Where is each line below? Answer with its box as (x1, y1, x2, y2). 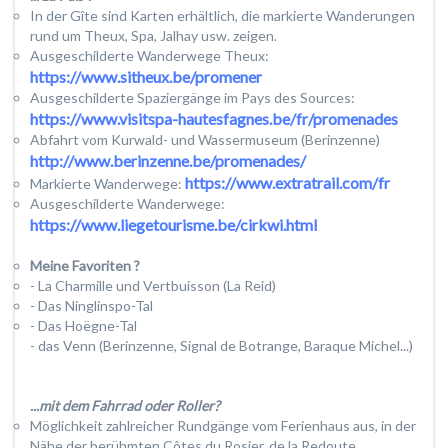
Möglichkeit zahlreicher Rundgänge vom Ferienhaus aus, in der (30, 417, 416, 435)
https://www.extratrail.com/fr (185, 173, 390, 193)
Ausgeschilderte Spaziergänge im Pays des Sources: (30, 89, 355, 107)
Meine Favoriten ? (30, 257, 140, 275)
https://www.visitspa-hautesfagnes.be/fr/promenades (30, 109, 398, 129)
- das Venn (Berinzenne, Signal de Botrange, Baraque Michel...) (30, 337, 413, 355)
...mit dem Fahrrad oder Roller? (30, 397, 220, 415)
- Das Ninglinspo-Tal (30, 297, 153, 315)
